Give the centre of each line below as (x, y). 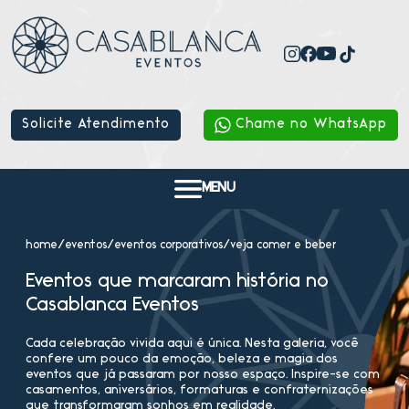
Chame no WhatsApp (311, 124)
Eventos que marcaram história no (177, 281)
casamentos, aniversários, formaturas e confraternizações (199, 390)
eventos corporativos (168, 245)
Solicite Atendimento (96, 124)
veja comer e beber (283, 245)
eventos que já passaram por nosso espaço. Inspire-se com (203, 374)
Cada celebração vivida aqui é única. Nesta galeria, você (192, 343)
